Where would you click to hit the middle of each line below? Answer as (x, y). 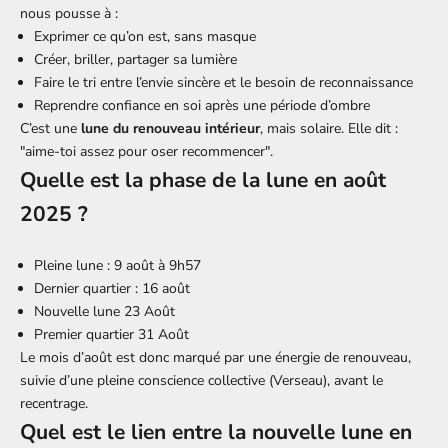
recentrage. (54, 404)
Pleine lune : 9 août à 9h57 (117, 266)
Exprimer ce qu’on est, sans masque (145, 37)
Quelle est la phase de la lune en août (203, 180)
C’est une (50, 129)
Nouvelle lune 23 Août (106, 312)
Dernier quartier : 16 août (112, 289)
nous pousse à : (69, 14)
